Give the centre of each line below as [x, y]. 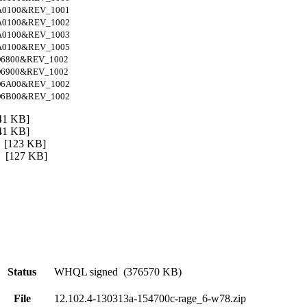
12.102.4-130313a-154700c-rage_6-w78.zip [150, 298]
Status [22, 272]
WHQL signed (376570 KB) [118, 272]
